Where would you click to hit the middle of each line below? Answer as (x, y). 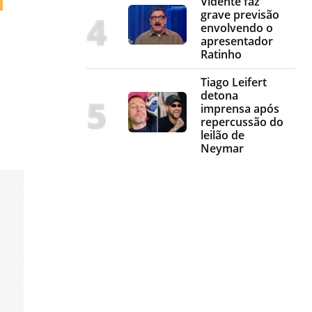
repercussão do (242, 122)
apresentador (237, 41)
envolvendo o (237, 28)
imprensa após (240, 109)
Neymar (222, 149)
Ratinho (221, 55)
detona (219, 96)
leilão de (223, 135)
